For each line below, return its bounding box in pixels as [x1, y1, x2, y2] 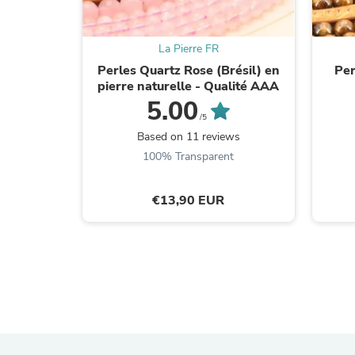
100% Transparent [143, 148, 235, 164]
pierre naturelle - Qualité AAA [97, 77, 280, 95]
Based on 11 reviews [136, 128, 240, 144]
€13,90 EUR [152, 191, 225, 209]
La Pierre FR [158, 40, 219, 56]
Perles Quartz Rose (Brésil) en [97, 61, 280, 79]
